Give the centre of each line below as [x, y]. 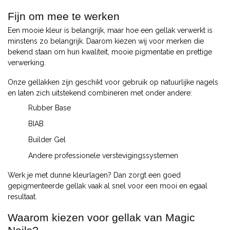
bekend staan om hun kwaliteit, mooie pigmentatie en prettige [110, 52]
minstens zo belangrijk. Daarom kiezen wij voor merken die [106, 41]
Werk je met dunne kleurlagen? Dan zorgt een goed [94, 175]
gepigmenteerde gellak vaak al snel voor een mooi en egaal [108, 186]
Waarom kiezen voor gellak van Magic [101, 217]
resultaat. [22, 197]
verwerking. [27, 63]
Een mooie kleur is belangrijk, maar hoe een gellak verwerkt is [110, 31]
